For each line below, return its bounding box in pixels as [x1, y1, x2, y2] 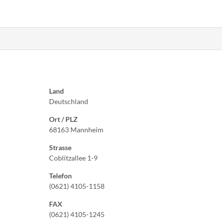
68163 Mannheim [49, 125, 104, 134]
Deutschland [49, 97, 88, 106]
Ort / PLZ [49, 115, 78, 123]
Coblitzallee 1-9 [49, 154, 98, 162]
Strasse [49, 143, 71, 152]
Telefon [49, 171, 72, 180]
